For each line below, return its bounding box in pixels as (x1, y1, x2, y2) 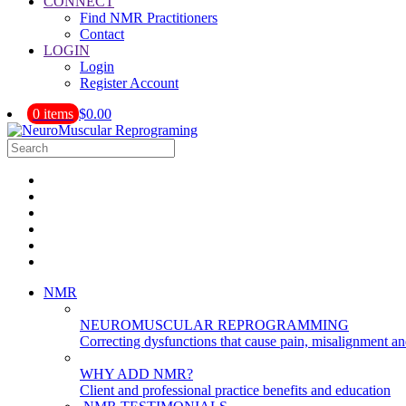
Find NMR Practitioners (80, 10, 217, 25)
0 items (33, 106, 73, 121)
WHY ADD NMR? (80, 366, 193, 382)
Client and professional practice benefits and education (80, 382, 391, 398)
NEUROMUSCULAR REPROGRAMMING (80, 317, 349, 333)
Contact (80, 26, 124, 42)
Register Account (80, 75, 179, 91)
